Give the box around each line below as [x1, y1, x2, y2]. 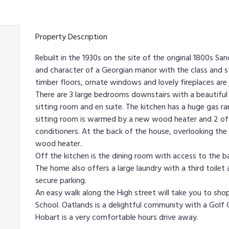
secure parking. [35, 174, 86, 187]
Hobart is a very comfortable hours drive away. [35, 211, 198, 224]
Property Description [35, 30, 107, 43]
